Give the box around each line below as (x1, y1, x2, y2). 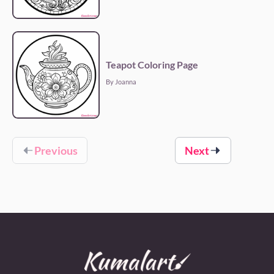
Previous (34, 144, 78, 158)
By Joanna (106, 78, 137, 86)
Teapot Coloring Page (106, 59, 199, 71)
